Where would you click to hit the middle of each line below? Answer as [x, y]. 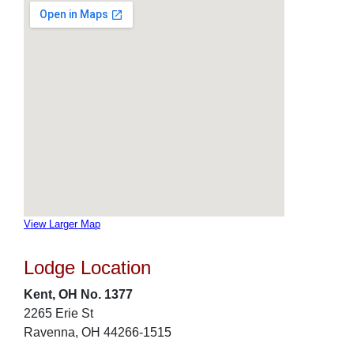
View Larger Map [62, 224]
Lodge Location [87, 267]
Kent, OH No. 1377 [78, 294]
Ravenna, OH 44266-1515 [98, 332]
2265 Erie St [58, 313]
